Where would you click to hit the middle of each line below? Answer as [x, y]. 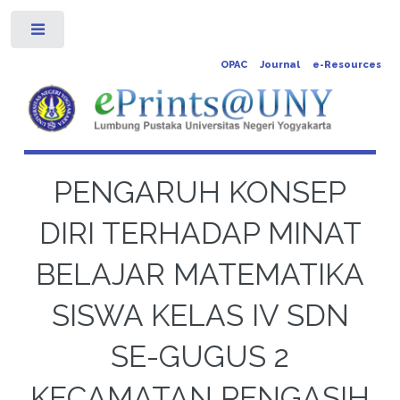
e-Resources [346, 65]
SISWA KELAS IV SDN [200, 315]
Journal [279, 65]
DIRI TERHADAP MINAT [200, 233]
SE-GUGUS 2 [200, 356]
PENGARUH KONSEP [200, 192]
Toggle [94, 33]
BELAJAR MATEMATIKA [200, 274]
